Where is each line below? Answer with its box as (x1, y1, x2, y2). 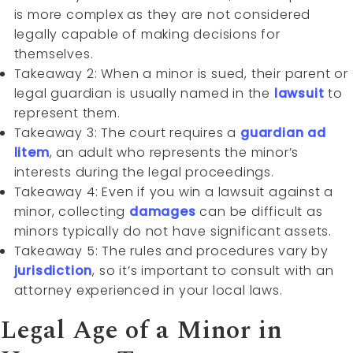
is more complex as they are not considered (13, 6, 311, 24)
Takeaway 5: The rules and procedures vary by (13, 242, 329, 261)
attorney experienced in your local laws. (13, 281, 283, 300)
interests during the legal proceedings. (13, 163, 274, 182)
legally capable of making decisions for (13, 25, 281, 44)
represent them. (13, 104, 121, 123)
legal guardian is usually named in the (13, 84, 274, 103)
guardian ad (240, 124, 326, 143)
